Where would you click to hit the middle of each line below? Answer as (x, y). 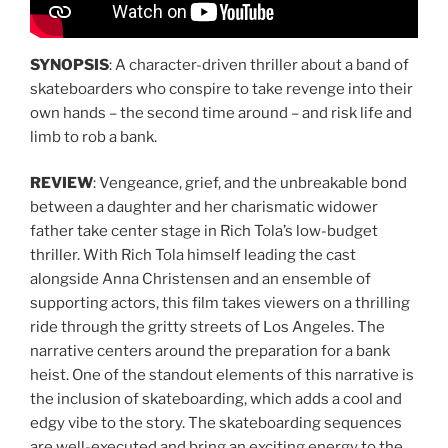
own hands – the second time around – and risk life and (221, 112)
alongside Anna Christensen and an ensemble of (200, 279)
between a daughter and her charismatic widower (204, 207)
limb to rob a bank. (93, 136)
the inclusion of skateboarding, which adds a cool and (216, 399)
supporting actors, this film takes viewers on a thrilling (220, 303)
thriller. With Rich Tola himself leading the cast (193, 255)
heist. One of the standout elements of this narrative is (222, 375)
